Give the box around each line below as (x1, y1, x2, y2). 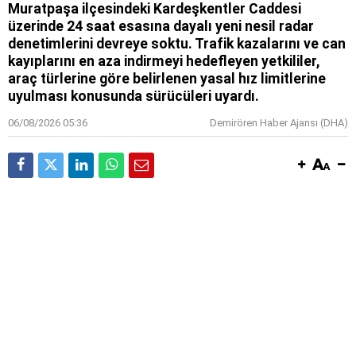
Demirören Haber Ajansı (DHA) (210, 116, 348, 129)
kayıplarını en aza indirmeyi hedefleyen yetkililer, (8, 52, 319, 69)
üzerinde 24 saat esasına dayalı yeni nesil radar (8, 17, 314, 34)
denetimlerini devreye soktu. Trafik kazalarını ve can (8, 35, 346, 52)
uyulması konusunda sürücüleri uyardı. (8, 87, 259, 104)
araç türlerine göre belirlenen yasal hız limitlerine (8, 70, 326, 87)
